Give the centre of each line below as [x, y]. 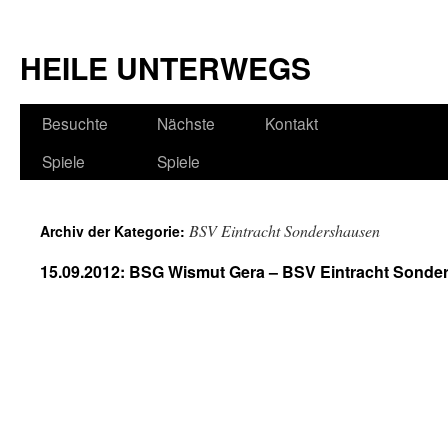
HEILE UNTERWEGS [165, 67]
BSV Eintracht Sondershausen [284, 230]
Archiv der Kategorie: [114, 231]
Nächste [186, 123]
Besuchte [75, 123]
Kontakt [291, 123]
